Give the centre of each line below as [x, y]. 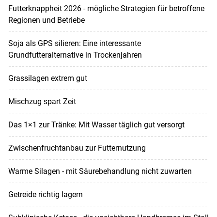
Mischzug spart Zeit [42, 102]
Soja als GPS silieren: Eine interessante [74, 44]
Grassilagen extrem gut [47, 78]
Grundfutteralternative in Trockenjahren [75, 55]
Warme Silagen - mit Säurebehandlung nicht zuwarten [100, 171]
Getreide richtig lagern [45, 195]
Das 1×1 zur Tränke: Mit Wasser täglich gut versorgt [96, 125]
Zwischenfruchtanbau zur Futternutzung [77, 148]
